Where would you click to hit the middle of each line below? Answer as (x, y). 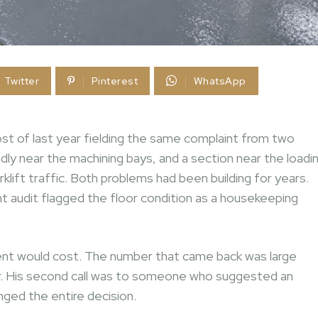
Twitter (22, 81)
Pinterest (115, 81)
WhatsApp (220, 81)
